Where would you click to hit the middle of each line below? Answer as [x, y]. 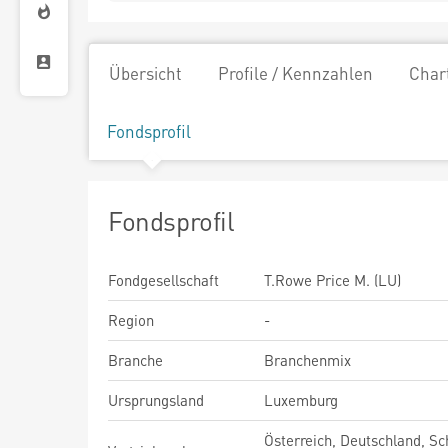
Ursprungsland [156, 400]
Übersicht [145, 73]
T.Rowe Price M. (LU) [332, 280]
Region [131, 320]
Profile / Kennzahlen [295, 73]
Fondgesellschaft [163, 280]
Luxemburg [301, 400]
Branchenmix [307, 360]
